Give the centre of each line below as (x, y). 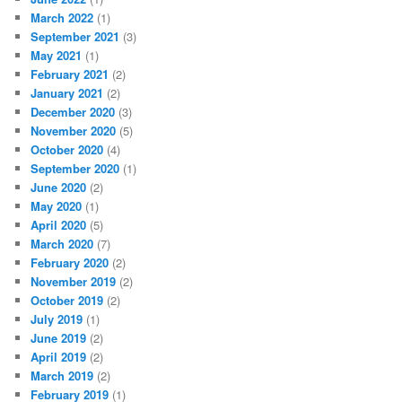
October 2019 (67, 300)
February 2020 (70, 262)
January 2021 (67, 92)
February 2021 (70, 74)
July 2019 (57, 319)
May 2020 (57, 205)
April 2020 (59, 224)
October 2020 (67, 149)
